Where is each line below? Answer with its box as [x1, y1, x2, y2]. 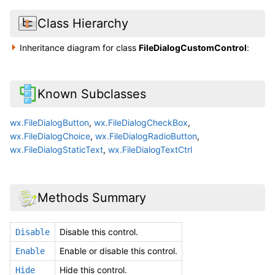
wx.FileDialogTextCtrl [108, 144, 192, 155]
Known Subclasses [37, 86, 146, 101]
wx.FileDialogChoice [10, 130, 90, 141]
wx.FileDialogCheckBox [94, 117, 188, 128]
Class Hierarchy [37, 16, 128, 31]
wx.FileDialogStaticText [10, 144, 103, 155]
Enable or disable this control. [60, 246, 177, 257]
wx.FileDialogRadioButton [95, 130, 197, 141]
